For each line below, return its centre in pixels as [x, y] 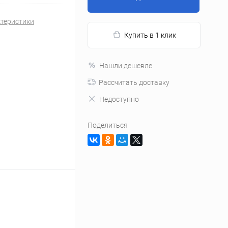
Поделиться [108, 125]
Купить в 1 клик [150, 35]
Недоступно [119, 99]
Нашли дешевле [126, 66]
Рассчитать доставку [134, 82]
